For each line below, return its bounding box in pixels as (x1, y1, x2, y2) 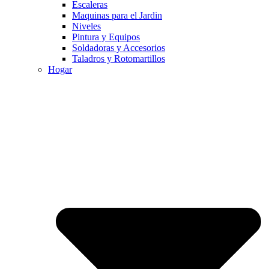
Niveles (72, 20, 101, 31)
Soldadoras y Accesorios (72, 42, 165, 53)
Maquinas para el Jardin (72, 10, 162, 20)
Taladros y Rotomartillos (72, 53, 165, 64)
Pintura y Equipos (72, 31, 140, 42)
